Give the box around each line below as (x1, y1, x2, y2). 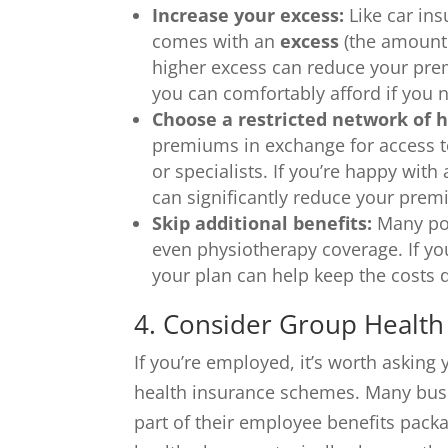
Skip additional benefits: (152, 211, 373, 236)
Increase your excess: (152, 3, 345, 28)
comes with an (152, 29, 281, 54)
